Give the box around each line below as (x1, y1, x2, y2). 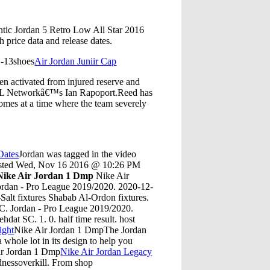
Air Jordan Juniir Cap (34, 55, 117, 66)
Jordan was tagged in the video (19, 148, 137, 159)
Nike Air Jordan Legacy (60, 246, 152, 257)
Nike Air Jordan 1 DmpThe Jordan (14, 224, 147, 235)
